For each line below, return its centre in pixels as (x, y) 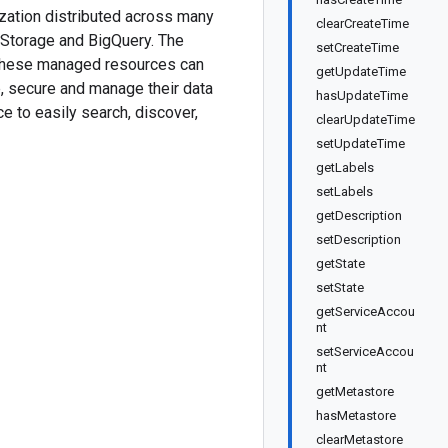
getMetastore (355, 391)
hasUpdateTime (362, 95)
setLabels (344, 191)
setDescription (358, 239)
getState (340, 263)
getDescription (359, 215)
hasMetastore (356, 415)
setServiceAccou (365, 351)
